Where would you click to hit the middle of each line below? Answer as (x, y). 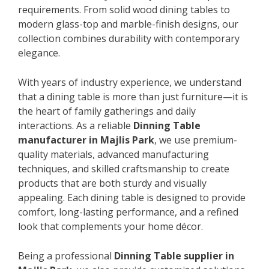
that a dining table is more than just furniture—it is (133, 96)
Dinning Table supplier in (174, 255)
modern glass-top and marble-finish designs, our (128, 24)
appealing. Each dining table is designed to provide (132, 197)
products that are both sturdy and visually (112, 183)
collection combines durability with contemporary (129, 38)
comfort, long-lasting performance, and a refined (128, 212)
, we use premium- (196, 140)
